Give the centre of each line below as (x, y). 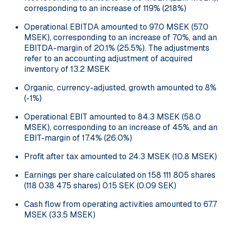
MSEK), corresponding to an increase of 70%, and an (121, 37)
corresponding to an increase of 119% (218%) (105, 8)
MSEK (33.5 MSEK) (60, 214)
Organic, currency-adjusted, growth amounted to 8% (120, 87)
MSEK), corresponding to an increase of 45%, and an (121, 127)
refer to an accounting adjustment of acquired (108, 58)
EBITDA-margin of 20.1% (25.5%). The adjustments (117, 48)
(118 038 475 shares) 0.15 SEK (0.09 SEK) (100, 185)
